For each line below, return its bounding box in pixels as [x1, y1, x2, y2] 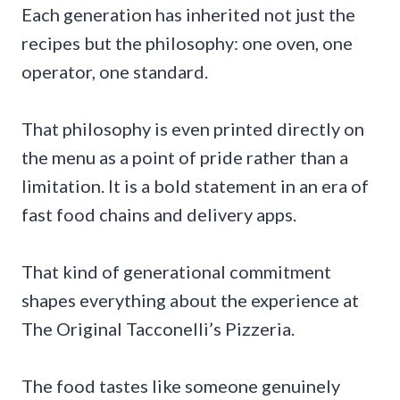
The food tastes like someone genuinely [21, 375, 340, 397]
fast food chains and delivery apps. [21, 204, 296, 226]
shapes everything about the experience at [21, 289, 359, 312]
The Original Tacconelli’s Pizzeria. [21, 318, 295, 340]
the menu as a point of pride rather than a [21, 146, 348, 169]
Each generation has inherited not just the [21, 4, 355, 26]
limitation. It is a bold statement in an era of [21, 175, 369, 197]
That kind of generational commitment [21, 261, 331, 283]
